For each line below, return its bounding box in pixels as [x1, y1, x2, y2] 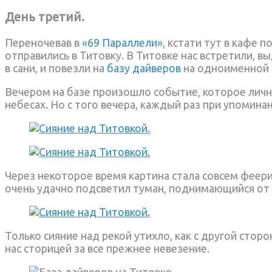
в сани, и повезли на [5, 61, 107, 74]
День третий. [5, 9, 84, 24]
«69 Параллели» [82, 36, 163, 49]
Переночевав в [5, 36, 82, 49]
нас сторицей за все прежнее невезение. [5, 242, 209, 254]
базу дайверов [107, 61, 181, 74]
